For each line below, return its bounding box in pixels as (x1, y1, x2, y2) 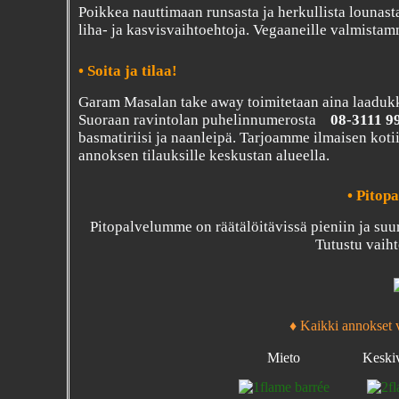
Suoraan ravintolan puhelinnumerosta (78, 110, 324, 128)
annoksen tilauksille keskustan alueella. (78, 146, 330, 164)
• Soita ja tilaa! (78, 61, 178, 79)
